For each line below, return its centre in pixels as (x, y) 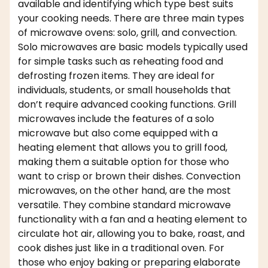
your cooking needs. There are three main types (131, 19)
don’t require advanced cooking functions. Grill (127, 105)
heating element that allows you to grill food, (123, 148)
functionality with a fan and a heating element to (133, 220)
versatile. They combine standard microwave (124, 205)
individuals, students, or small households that (124, 90)
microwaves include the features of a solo (116, 119)
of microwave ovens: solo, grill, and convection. (127, 33)
